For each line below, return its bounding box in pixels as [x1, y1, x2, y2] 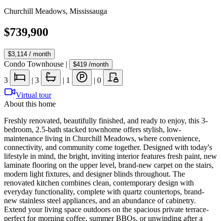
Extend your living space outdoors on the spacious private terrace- [4, 205, 209, 214]
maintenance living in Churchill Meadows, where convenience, [4, 134, 200, 143]
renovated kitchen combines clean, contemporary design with [4, 178, 194, 187]
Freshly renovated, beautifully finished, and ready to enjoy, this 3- [4, 116, 208, 125]
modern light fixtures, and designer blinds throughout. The [4, 169, 185, 178]
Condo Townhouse [4, 59, 64, 68]
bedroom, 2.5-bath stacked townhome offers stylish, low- [4, 125, 181, 134]
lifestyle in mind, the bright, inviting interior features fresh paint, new [4, 151, 217, 160]
